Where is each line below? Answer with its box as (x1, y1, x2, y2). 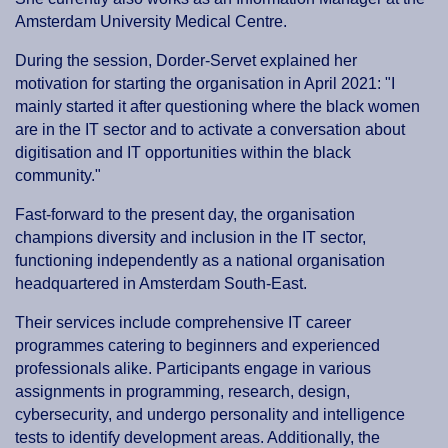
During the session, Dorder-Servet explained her (15, 52, 357, 70)
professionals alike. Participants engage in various (15, 360, 371, 378)
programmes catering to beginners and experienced (15, 337, 380, 355)
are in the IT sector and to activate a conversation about (15, 121, 405, 139)
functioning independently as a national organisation (15, 252, 385, 270)
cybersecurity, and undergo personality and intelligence (15, 406, 405, 424)
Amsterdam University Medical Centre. (15, 13, 287, 31)
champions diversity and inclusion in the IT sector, (15, 229, 366, 247)
